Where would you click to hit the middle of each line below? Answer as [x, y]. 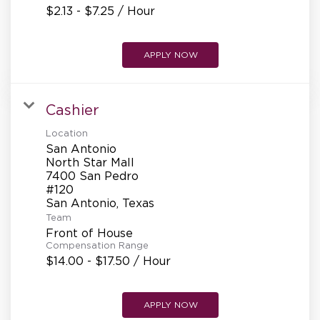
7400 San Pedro [92, 175]
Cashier [72, 110]
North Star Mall [90, 162]
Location [67, 133]
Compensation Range [97, 245]
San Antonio [81, 148]
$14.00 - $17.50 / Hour [108, 260]
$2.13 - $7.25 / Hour [100, 10]
